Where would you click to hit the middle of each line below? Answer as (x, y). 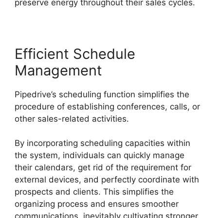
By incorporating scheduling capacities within (102, 143)
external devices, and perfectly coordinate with (107, 180)
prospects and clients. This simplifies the (94, 192)
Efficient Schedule (75, 54)
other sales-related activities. (72, 118)
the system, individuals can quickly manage (100, 155)
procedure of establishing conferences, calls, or (107, 106)
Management (58, 70)
